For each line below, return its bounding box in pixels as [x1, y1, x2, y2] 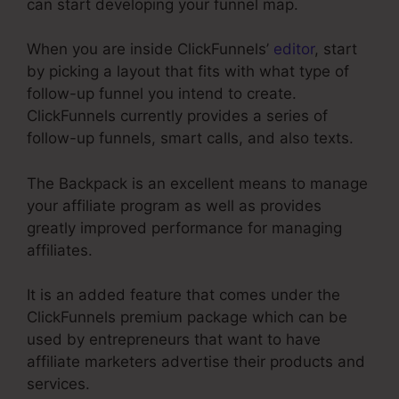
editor [273, 40, 314, 59]
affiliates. [27, 240, 93, 259]
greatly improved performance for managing [27, 218, 342, 237]
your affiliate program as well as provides [27, 196, 322, 215]
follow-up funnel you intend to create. [27, 85, 297, 103]
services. [27, 375, 90, 394]
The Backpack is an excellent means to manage [27, 174, 368, 192]
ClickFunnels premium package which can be [27, 308, 347, 327]
